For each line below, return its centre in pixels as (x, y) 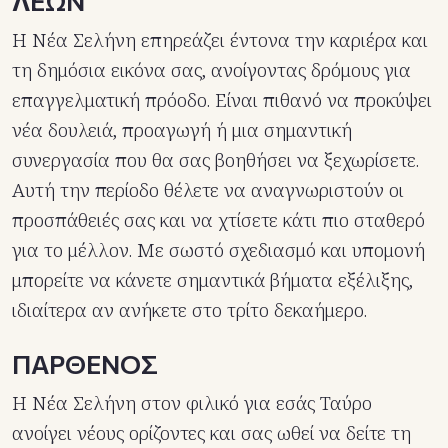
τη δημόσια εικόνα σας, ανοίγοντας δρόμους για (211, 70)
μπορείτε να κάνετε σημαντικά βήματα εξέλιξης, (212, 280)
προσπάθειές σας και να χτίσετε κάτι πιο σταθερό (218, 220)
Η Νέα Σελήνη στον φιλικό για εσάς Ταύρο (192, 403)
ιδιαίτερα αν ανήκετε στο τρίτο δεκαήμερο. (189, 310)
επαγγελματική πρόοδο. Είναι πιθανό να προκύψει (222, 100)
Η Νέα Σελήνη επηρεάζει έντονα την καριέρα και (220, 40)
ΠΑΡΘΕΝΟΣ (85, 364)
